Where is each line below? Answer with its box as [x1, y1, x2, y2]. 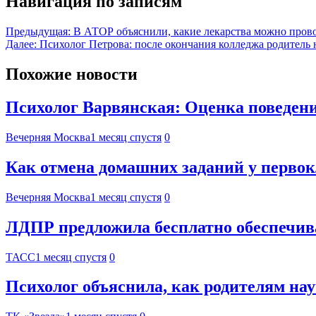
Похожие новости [6, 65, 138, 84]
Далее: [6, 38, 37, 51]
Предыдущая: [6, 25, 71, 38]
